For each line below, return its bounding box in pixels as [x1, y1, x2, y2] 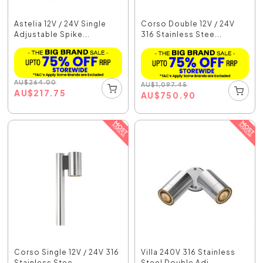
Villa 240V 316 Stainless [141, 248, 235, 257]
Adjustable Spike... [14, 30, 90, 39]
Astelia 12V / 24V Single [14, 19, 107, 29]
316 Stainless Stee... [141, 30, 222, 39]
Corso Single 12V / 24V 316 [14, 248, 120, 257]
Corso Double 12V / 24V [141, 19, 235, 29]
